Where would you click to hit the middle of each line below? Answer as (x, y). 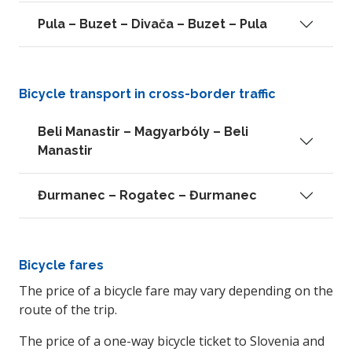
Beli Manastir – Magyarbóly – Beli (143, 132)
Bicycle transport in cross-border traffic (147, 94)
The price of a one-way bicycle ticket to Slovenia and (172, 341)
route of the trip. (68, 310)
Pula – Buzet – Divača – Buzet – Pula (152, 24)
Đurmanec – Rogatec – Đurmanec (147, 195)
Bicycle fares (61, 265)
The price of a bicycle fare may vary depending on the (176, 291)
